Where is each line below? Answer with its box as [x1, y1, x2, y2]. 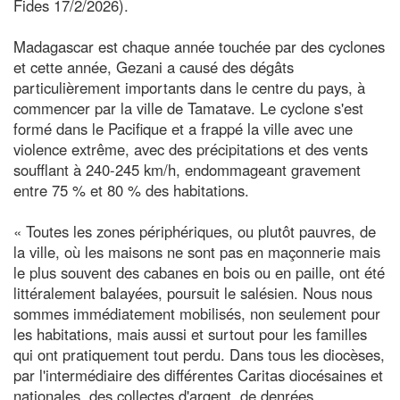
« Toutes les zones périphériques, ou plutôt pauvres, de [13, 220, 376, 242]
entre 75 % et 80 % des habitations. [13, 179, 249, 201]
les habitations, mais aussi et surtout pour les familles [13, 322, 367, 345]
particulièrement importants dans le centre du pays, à [13, 76, 365, 98]
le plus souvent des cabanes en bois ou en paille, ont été [13, 261, 385, 283]
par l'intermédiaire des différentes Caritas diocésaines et [13, 363, 383, 386]
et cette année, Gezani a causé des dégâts [13, 55, 294, 78]
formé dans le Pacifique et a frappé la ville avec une [13, 117, 353, 139]
